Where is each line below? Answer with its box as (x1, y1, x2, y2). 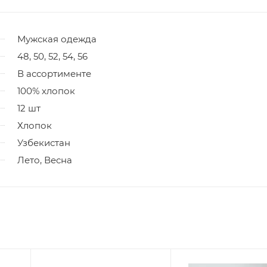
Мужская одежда (17, 33, 97, 45)
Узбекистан (17, 136, 70, 148)
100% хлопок (17, 85, 75, 97)
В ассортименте (17, 67, 91, 79)
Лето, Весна (17, 154, 72, 166)
